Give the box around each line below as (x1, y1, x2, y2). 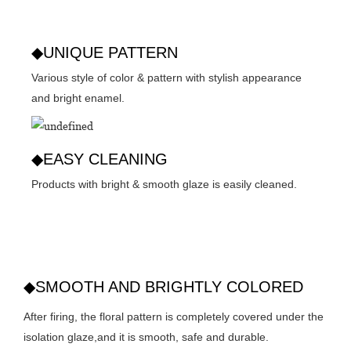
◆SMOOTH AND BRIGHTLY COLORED (24, 277, 303, 295)
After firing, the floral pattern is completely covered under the (24, 309, 324, 323)
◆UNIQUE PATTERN (31, 43, 178, 61)
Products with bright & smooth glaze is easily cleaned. (31, 177, 297, 190)
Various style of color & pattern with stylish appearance (31, 71, 302, 84)
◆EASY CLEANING (31, 150, 168, 168)
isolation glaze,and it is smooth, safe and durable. (24, 330, 269, 343)
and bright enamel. (31, 91, 125, 104)
